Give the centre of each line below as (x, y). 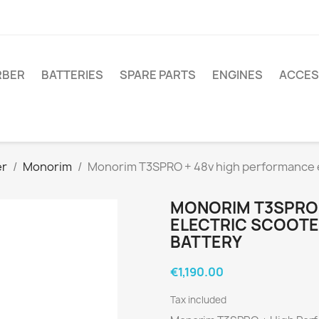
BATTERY (206, 242)
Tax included (198, 300)
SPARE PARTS (158, 74)
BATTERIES (72, 74)
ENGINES (237, 74)
